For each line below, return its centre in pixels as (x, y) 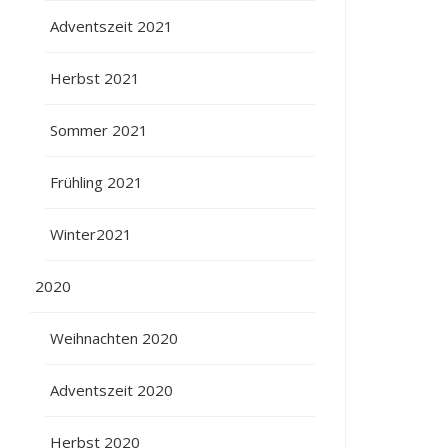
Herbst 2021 (95, 77)
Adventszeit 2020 (112, 389)
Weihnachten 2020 (114, 337)
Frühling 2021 (97, 181)
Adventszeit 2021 (112, 25)
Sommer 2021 (99, 129)
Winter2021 (91, 233)
